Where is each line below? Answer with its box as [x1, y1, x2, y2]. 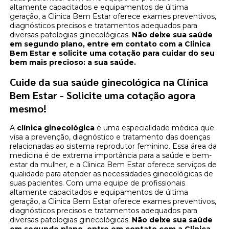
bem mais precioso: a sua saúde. [10, 58, 136, 67]
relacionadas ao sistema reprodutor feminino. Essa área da [10, 142, 217, 151]
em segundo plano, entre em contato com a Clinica [10, 39, 211, 49]
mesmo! [10, 102, 47, 116]
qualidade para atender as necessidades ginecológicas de [10, 169, 214, 179]
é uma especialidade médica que [95, 123, 215, 133]
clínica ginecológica [17, 123, 95, 133]
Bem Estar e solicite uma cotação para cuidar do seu [10, 49, 215, 58]
